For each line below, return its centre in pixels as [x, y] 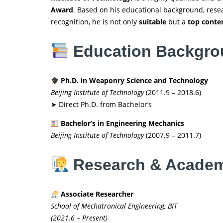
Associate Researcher [97, 194]
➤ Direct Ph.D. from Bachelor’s [101, 105]
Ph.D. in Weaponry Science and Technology [134, 81]
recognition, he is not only [95, 22]
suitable [153, 22]
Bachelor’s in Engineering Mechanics [122, 123]
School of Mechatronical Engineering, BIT [114, 206]
